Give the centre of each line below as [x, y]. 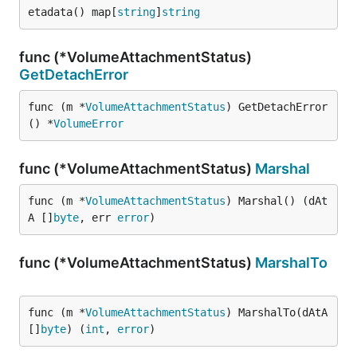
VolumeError [88, 124]
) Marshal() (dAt [277, 201]
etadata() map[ [73, 12]
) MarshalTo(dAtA [277, 312]
